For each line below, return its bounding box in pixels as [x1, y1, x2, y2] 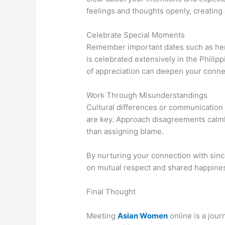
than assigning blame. [86, 127, 164, 137]
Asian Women [118, 211, 168, 221]
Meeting [86, 211, 118, 221]
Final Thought [86, 187, 136, 197]
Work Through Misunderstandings [86, 90, 208, 100]
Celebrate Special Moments [86, 30, 185, 40]
